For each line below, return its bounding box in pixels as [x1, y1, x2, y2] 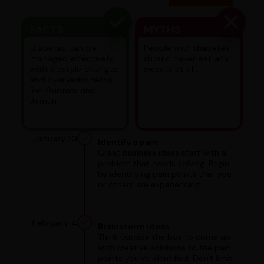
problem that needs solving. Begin [97, 158, 229, 169]
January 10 [34, 133, 77, 144]
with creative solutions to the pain [97, 242, 231, 253]
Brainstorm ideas [97, 220, 170, 232]
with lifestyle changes [29, 64, 118, 75]
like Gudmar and [29, 85, 97, 96]
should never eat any [144, 53, 229, 64]
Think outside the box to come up [97, 231, 230, 242]
